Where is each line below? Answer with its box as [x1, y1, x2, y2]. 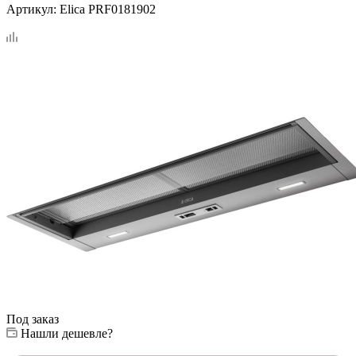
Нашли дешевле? [21, 326, 113, 340]
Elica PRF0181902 [60, 2, 156, 16]
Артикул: [6, 2, 56, 16]
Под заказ [6, 311, 59, 326]
